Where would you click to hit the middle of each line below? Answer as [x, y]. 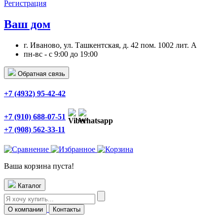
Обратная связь [41, 74]
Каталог [30, 185]
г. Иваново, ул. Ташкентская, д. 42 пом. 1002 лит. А [110, 45]
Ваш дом [27, 24]
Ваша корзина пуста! [39, 166]
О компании [25, 209]
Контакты [67, 209]
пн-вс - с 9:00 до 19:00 [61, 54]
